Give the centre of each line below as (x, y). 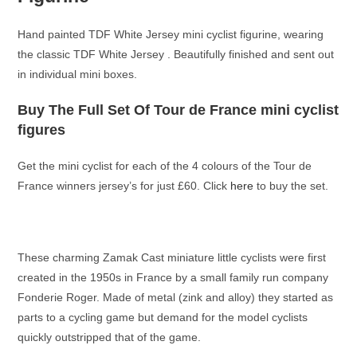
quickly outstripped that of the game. (110, 337)
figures (42, 129)
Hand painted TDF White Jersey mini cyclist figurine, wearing (171, 34)
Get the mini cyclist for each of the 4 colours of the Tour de (165, 165)
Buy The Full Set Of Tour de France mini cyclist (178, 110)
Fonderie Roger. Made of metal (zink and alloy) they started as (176, 297)
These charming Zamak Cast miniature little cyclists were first (172, 257)
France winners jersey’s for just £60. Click (124, 185)
